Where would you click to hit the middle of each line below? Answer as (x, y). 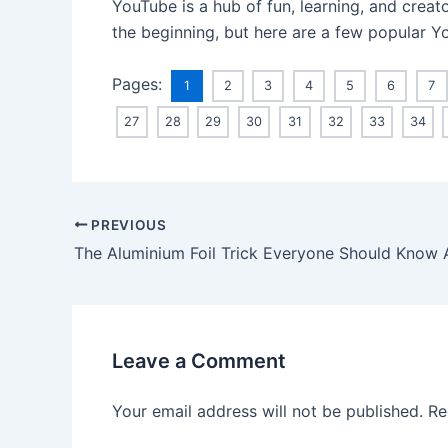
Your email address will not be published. (267, 411)
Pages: (139, 84)
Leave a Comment (199, 361)
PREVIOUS (127, 224)
